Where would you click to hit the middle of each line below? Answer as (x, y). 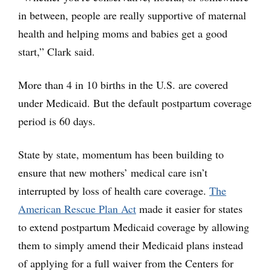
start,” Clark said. (57, 52)
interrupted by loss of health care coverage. (114, 191)
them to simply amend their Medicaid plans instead (131, 245)
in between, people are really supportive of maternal (132, 15)
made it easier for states (189, 209)
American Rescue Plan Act (77, 209)
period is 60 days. (57, 121)
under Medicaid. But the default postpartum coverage (135, 103)
